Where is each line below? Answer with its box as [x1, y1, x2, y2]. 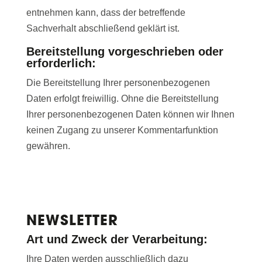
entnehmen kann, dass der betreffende [26, 8, 185, 18]
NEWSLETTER [26, 211, 118, 230]
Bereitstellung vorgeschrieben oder [26, 45, 223, 58]
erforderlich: [26, 57, 96, 70]
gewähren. [26, 141, 70, 151]
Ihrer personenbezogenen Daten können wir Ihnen [26, 109, 235, 120]
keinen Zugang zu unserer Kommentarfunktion [26, 125, 218, 136]
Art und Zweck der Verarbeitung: [26, 233, 208, 246]
